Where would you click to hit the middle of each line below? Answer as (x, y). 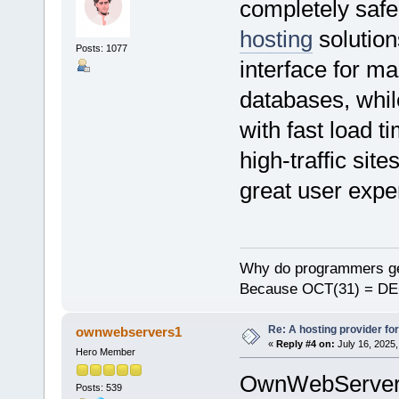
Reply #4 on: (305, 343)
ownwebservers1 (129, 331)
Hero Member (105, 351)
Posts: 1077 (101, 48)
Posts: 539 (98, 387)
